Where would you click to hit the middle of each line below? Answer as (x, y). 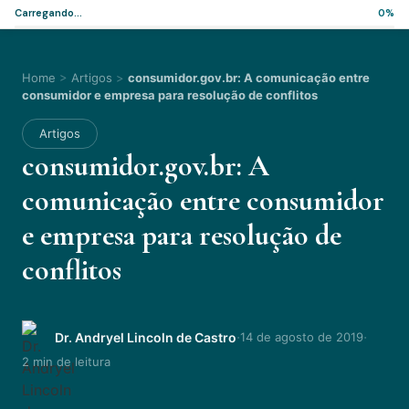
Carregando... (48, 13)
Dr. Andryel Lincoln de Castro (146, 337)
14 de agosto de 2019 (302, 336)
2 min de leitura (66, 362)
